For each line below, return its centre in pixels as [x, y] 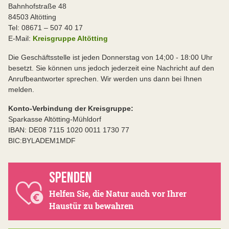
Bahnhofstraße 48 [37, 6]
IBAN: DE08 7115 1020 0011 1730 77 [69, 130]
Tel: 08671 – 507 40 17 [45, 27]
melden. [21, 89]
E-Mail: [20, 38]
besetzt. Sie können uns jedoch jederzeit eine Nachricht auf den [111, 68]
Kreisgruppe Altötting [70, 38]
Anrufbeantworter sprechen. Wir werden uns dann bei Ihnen [105, 78]
